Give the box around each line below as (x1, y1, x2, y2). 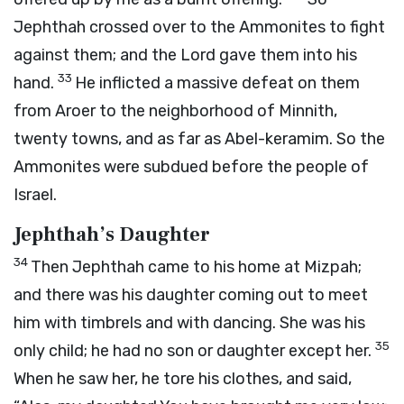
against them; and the (14, 45, 180, 65)
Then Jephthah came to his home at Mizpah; (31, 257, 362, 277)
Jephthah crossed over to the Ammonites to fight (14, 17, 385, 37)
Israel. (14, 185, 57, 205)
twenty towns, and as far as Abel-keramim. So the (14, 129, 385, 149)
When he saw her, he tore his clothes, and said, (14, 369, 352, 389)
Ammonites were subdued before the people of (14, 157, 369, 177)
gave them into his (216, 45, 357, 65)
